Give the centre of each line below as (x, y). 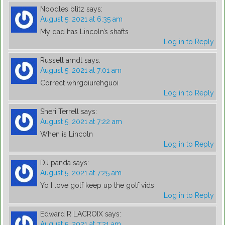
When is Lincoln (67, 134)
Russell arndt (61, 61)
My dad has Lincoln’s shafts (84, 32)
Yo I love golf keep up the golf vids (97, 186)
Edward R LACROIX (72, 214)
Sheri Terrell (60, 112)
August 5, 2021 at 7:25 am (81, 173)
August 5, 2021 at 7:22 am (81, 122)
